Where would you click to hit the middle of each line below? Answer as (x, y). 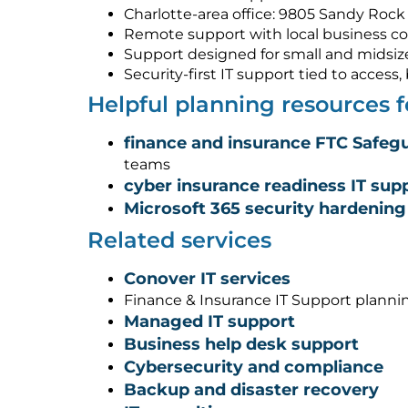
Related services (179, 240)
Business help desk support (241, 344)
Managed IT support (209, 321)
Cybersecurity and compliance (254, 367)
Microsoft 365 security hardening (265, 208)
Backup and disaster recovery (251, 389)
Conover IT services (207, 278)
